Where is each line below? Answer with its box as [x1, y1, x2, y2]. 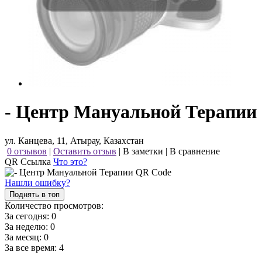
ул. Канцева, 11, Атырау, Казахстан [5, 135, 144, 146]
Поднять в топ [9, 189, 60, 199]
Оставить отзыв [53, 146, 116, 156]
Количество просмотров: [5, 200, 104, 211]
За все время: [5, 242, 59, 253]
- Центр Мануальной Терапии [5, 101, 257, 123]
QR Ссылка [5, 156, 53, 167]
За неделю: [5, 221, 50, 232]
